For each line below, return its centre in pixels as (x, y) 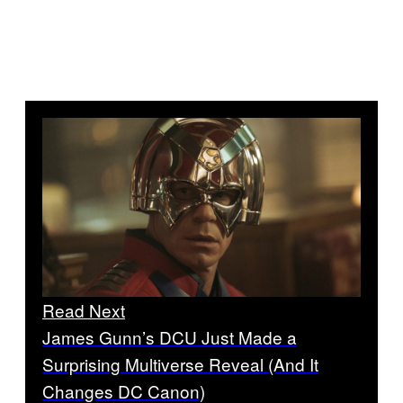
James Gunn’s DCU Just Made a (170, 336)
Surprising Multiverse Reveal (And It (180, 363)
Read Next (84, 309)
